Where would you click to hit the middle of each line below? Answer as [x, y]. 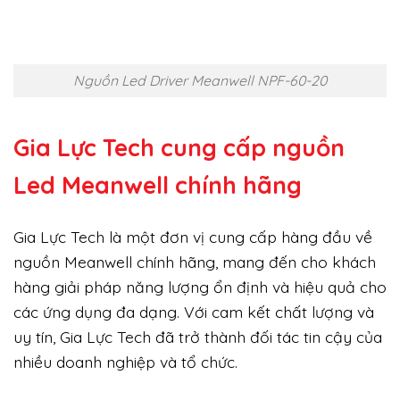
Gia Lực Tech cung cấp [143, 147]
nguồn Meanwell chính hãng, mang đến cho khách [195, 262]
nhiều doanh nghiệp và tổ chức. [125, 362]
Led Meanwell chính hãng [158, 185]
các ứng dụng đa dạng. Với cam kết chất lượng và [194, 312]
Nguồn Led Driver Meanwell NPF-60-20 [200, 81]
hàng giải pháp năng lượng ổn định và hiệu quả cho [200, 287]
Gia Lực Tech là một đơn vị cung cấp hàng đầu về [193, 237]
